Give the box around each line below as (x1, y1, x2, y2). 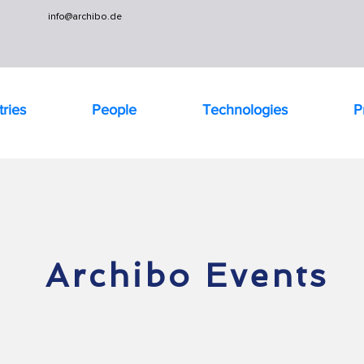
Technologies (201, 102, 288, 118)
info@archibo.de (48, 11, 122, 23)
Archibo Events (45, 256, 328, 295)
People (91, 102, 136, 118)
